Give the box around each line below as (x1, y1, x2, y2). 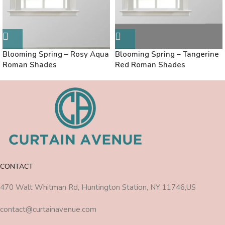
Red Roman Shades (115, 59, 185, 70)
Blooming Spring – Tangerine (115, 49, 219, 59)
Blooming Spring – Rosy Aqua (3, 49, 109, 59)
